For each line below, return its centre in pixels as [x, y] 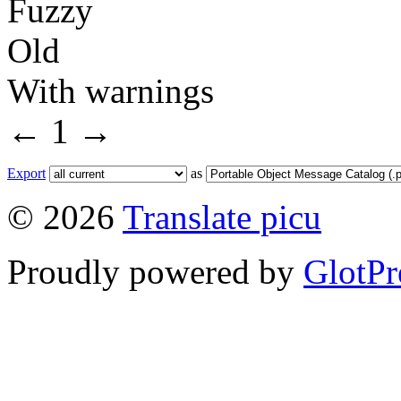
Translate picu [222, 218]
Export [26, 174]
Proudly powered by [155, 272]
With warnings [111, 91]
